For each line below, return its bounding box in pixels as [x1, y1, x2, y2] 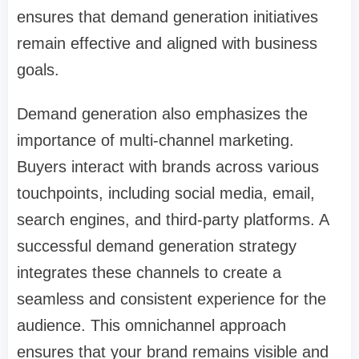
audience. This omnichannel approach [17, 317, 286, 335]
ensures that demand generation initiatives [17, 8, 318, 26]
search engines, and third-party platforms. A [17, 211, 329, 229]
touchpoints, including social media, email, [17, 184, 315, 203]
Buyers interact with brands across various [17, 158, 319, 176]
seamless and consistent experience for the [17, 290, 326, 309]
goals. [17, 61, 59, 79]
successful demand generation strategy [17, 237, 296, 256]
